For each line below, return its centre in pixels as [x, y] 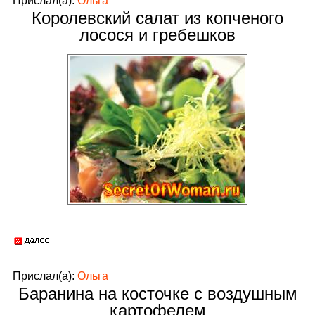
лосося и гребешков [157, 35]
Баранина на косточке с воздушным [157, 294]
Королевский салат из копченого [157, 18]
